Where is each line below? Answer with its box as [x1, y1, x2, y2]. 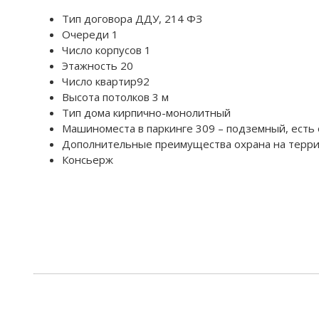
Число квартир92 [62, 73, 150, 88]
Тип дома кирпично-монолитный [62, 105, 231, 120]
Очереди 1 [62, 26, 118, 41]
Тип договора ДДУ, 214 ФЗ [62, 11, 202, 26]
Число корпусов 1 [62, 42, 151, 57]
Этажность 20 [62, 58, 133, 73]
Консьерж [62, 152, 113, 167]
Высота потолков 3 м [62, 89, 169, 104]
